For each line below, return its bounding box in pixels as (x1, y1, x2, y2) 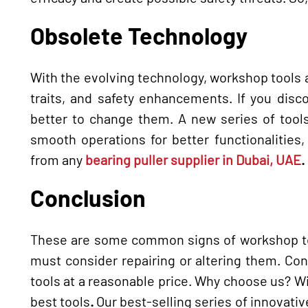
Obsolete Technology (30, 21, 247, 49)
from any (30, 151, 85, 168)
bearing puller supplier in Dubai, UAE (85, 151, 301, 168)
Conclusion (30, 183, 146, 212)
